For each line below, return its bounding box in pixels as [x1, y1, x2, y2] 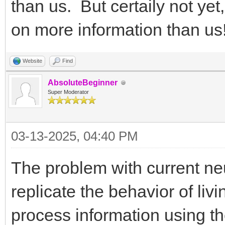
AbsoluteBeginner [48, 78, 118, 87]
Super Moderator [48, 89, 89, 95]
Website [23, 58, 42, 64]
